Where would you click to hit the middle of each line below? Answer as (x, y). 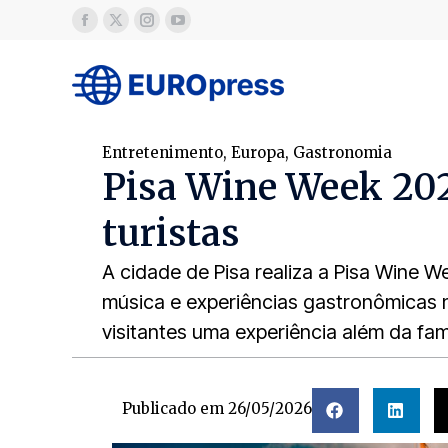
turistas (170, 233)
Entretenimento (162, 152)
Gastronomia (342, 152)
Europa (258, 152)
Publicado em (173, 408)
